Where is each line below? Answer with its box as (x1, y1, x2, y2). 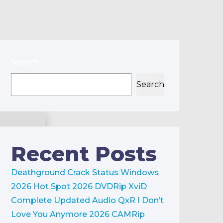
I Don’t (137, 196, 164, 205)
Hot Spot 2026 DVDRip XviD (33, 182, 147, 191)
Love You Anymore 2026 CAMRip (11, 210, 145, 219)
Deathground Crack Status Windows (11, 168, 159, 177)
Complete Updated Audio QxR (11, 196, 135, 205)
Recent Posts (11, 141, 157, 167)
